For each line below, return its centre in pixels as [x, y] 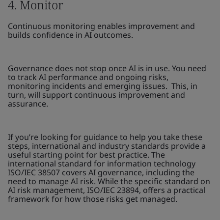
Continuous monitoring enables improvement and [101, 26]
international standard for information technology [102, 164]
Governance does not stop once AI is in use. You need [107, 68]
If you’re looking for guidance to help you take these [105, 137]
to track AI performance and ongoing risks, [88, 77]
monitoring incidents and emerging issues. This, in [103, 86]
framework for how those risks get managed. [93, 199]
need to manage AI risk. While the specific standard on [109, 181]
